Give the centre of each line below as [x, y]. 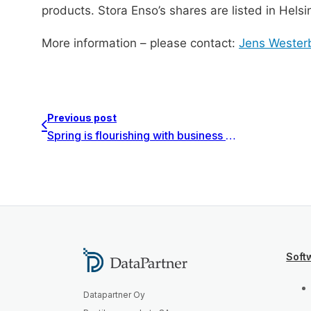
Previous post [82, 118]
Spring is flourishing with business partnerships [231, 135]
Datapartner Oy [114, 295]
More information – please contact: [140, 43]
